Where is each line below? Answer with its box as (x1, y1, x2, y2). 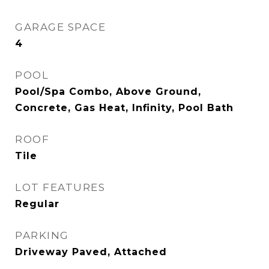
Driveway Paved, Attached (15, 246, 167, 258)
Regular (15, 198, 59, 210)
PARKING (15, 229, 69, 241)
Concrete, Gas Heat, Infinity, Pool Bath (15, 102, 234, 113)
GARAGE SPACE (15, 21, 106, 33)
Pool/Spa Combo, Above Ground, (15, 86, 201, 97)
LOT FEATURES (15, 181, 105, 193)
